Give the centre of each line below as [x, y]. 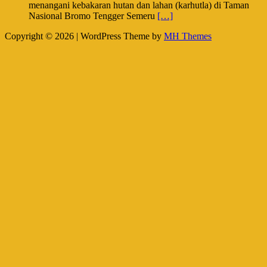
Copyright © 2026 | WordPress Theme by [84, 36]
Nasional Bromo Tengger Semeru [93, 15]
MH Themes [188, 36]
